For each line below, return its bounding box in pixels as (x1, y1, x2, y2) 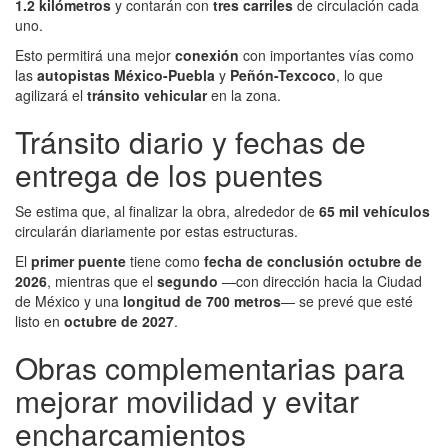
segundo (157, 270, 218, 291)
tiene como (126, 250, 204, 271)
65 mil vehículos (319, 200, 430, 221)
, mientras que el (47, 270, 157, 291)
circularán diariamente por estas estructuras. (15, 220, 298, 241)
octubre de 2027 (64, 310, 174, 331)
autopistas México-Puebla (37, 64, 215, 85)
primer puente (31, 250, 126, 271)
